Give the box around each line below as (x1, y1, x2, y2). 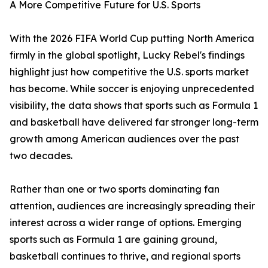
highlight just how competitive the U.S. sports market (10, 66, 249, 78)
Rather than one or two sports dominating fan (10, 183, 220, 196)
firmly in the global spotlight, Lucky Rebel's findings (10, 49, 245, 62)
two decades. (10, 150, 72, 162)
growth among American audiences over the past (10, 133, 239, 145)
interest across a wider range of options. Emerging (10, 217, 242, 229)
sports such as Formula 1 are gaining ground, (10, 233, 217, 246)
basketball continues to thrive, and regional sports (10, 250, 240, 263)
